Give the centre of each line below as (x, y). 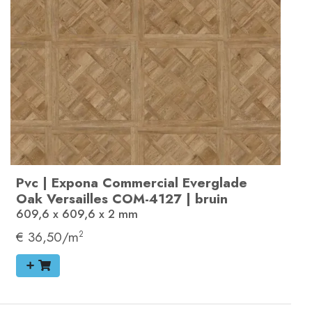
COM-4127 (147, 199)
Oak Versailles (62, 199)
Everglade (215, 183)
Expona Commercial (115, 183)
